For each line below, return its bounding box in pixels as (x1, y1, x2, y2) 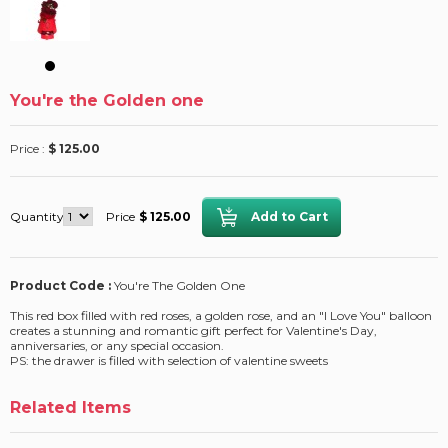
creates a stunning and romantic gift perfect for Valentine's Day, (10, 323, 377, 339)
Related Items (10, 398, 131, 418)
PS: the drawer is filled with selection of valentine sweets (10, 353, 328, 369)
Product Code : (10, 278, 114, 294)
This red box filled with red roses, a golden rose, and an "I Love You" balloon (10, 308, 432, 324)
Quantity (10, 209, 64, 225)
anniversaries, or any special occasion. (10, 338, 224, 354)
